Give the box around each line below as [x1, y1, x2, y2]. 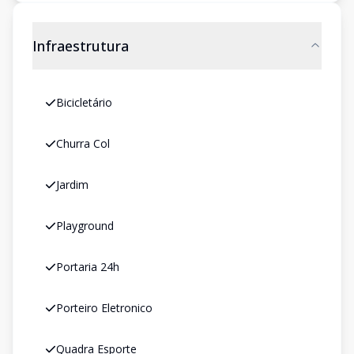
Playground [56, 218, 114, 233]
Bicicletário [56, 95, 112, 110]
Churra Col [56, 136, 110, 151]
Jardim [56, 177, 88, 192]
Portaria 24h [56, 259, 119, 274]
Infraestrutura [32, 36, 129, 55]
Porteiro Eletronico [56, 300, 153, 315]
